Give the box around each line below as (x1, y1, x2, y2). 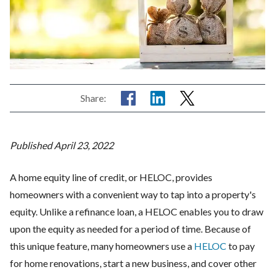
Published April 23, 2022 (10, 139, 114, 151)
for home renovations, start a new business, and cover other (10, 257, 257, 269)
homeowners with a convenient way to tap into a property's (10, 188, 256, 200)
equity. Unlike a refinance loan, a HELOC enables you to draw (10, 205, 263, 217)
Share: (80, 91, 106, 104)
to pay (227, 239, 255, 252)
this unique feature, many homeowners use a (10, 239, 194, 252)
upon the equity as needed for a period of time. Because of (10, 222, 251, 234)
